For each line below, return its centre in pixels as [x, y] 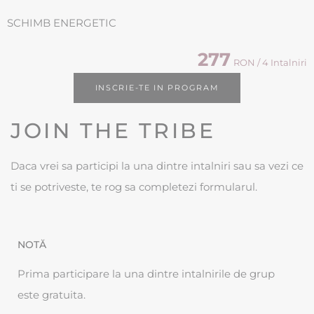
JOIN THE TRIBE [113, 131]
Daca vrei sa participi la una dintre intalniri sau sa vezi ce [157, 166]
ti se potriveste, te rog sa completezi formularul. [134, 187]
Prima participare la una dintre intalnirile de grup [146, 274]
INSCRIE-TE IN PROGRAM [157, 88]
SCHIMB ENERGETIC [62, 23]
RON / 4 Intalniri [270, 63]
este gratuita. [52, 295]
